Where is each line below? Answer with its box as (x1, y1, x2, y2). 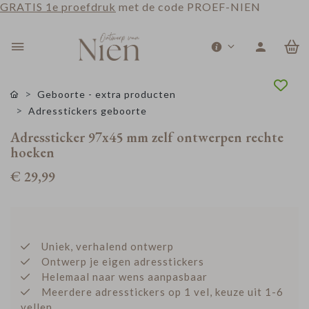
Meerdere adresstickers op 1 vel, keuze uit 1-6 (41, 286, 283, 298)
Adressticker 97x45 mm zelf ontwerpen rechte (10, 128, 283, 146)
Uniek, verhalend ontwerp (41, 240, 174, 252)
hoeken (10, 143, 54, 161)
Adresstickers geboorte (28, 105, 147, 117)
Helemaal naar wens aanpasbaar (41, 270, 208, 283)
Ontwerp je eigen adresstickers (41, 255, 204, 268)
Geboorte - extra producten (37, 88, 176, 100)
